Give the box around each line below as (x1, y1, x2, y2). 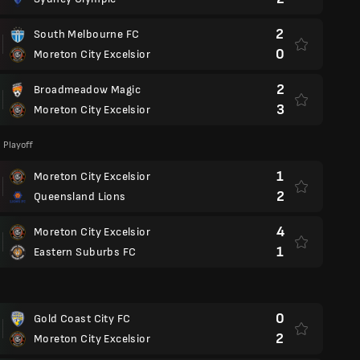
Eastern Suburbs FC (34, 245, 137, 259)
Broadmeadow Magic (34, 83, 141, 96)
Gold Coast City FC (34, 312, 131, 325)
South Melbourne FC (34, 27, 140, 41)
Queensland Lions (34, 190, 126, 203)
